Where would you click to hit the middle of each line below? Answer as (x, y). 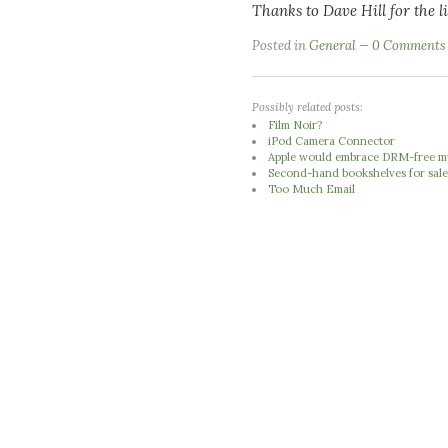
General (332, 45)
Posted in (280, 45)
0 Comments (409, 45)
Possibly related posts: (307, 106)
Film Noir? (295, 124)
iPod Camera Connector (332, 140)
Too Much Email (312, 188)
